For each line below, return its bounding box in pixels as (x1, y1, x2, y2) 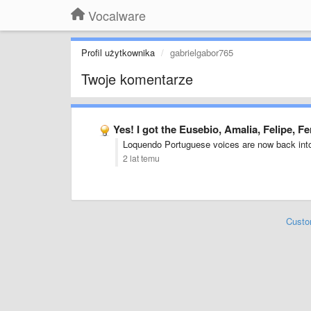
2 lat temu (123, 152, 160, 165)
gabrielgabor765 (170, 46, 233, 59)
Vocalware (88, 6, 146, 24)
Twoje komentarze (81, 69, 193, 89)
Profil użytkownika (81, 46, 155, 59)
